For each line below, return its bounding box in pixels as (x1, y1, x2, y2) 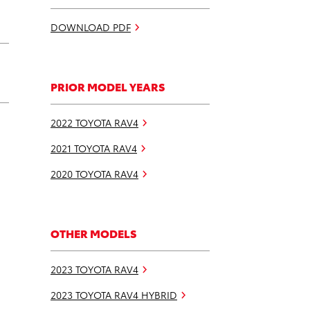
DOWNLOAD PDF (51, 19, 131, 34)
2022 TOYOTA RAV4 (51, 115, 138, 129)
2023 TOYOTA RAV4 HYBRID (51, 287, 177, 302)
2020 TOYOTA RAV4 (51, 166, 138, 181)
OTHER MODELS (51, 224, 137, 241)
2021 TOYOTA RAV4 (51, 140, 137, 155)
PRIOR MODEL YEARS (51, 77, 165, 94)
